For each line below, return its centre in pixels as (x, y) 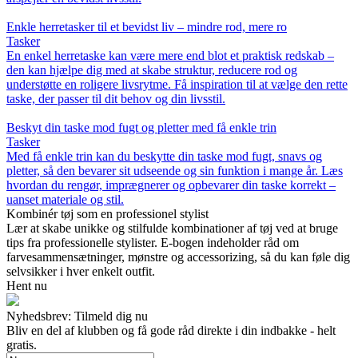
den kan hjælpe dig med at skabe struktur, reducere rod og (152, 70)
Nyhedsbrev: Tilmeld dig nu (77, 316)
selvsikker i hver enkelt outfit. (81, 271)
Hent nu (27, 285)
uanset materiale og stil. (65, 199)
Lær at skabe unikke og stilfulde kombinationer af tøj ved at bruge (172, 228)
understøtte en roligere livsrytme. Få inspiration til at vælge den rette (177, 84)
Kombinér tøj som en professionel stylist (107, 213)
